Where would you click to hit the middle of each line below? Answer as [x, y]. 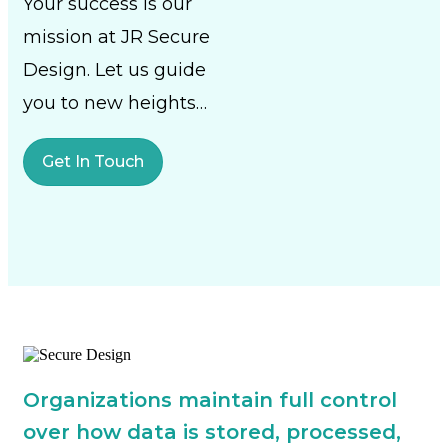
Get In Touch [93, 161]
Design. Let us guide [114, 70]
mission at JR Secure [116, 37]
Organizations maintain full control [210, 400]
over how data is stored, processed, [212, 432]
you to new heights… [115, 103]
